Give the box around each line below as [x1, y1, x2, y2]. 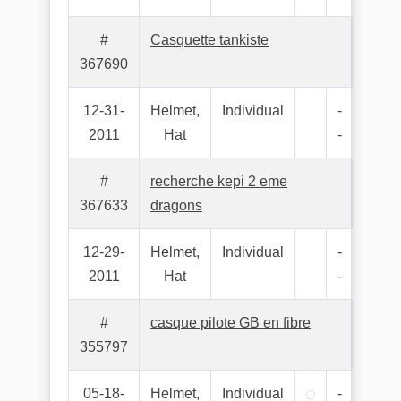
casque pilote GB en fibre [150, 315, 311, 330]
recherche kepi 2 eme [150, 174, 287, 189]
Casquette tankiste [150, 32, 269, 47]
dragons [150, 198, 202, 213]
